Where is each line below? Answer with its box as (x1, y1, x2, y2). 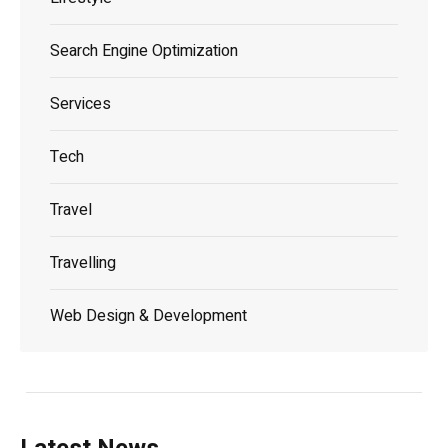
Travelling (50, 250, 116, 275)
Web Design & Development (50, 303, 247, 328)
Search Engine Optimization (50, 38, 238, 63)
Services (50, 91, 111, 116)
